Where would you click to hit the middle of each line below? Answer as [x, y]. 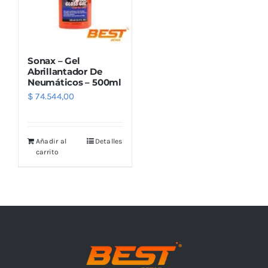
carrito [48, 152]
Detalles [109, 141]
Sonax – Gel [54, 61]
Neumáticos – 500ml [74, 82]
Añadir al [51, 141]
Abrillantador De [65, 71]
